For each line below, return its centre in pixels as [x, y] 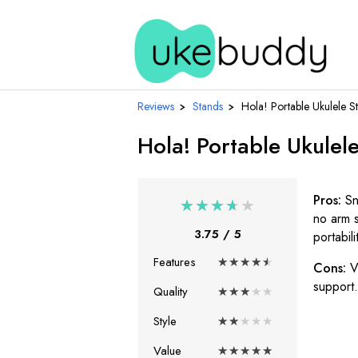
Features [175, 262]
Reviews [156, 106]
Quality [171, 292]
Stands [208, 106]
